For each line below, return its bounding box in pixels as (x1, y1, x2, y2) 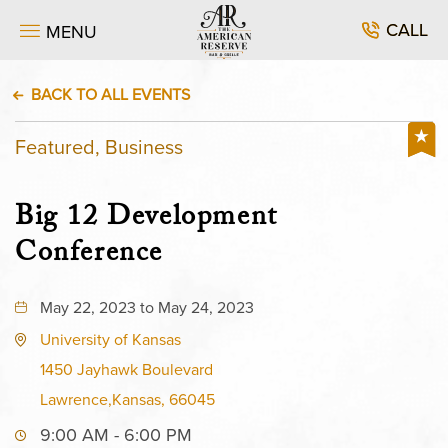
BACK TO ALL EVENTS (31, 83, 190, 106)
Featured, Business (15, 132, 183, 162)
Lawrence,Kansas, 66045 (40, 388, 215, 411)
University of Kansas (40, 328, 181, 351)
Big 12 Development (15, 196, 278, 244)
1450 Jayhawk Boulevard (40, 358, 213, 381)
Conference (15, 232, 163, 280)
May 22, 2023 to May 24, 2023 (40, 296, 254, 319)
